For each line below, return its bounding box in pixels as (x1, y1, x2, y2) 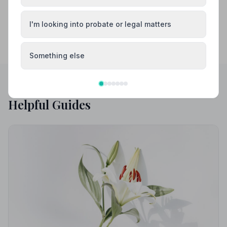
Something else (29, 51, 85, 60)
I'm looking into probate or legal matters (29, 20, 171, 28)
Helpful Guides (8, 96, 91, 112)
